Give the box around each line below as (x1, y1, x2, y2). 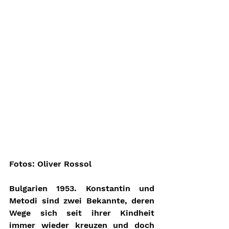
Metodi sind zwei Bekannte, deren (9, 196, 154, 206)
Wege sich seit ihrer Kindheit (9, 208, 154, 218)
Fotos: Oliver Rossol (9, 159, 91, 169)
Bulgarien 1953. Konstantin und (9, 184, 154, 194)
